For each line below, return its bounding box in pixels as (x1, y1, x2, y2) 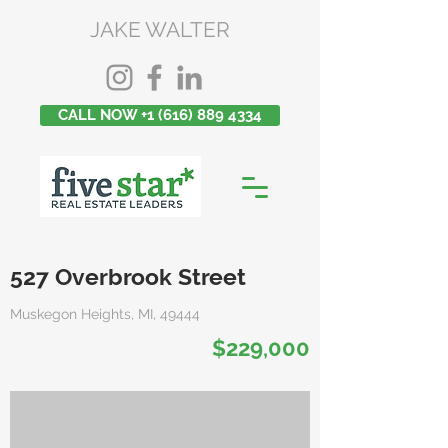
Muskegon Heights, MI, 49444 (10, 306, 200, 322)
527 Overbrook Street (10, 263, 246, 290)
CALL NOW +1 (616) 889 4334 (58, 106, 262, 124)
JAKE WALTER (90, 17, 230, 42)
